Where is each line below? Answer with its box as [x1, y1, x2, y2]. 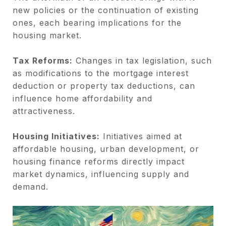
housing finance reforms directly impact [13, 156, 185, 166]
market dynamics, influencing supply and [13, 168, 189, 179]
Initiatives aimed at [100, 131, 182, 141]
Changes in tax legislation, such [73, 55, 212, 66]
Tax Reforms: [13, 55, 73, 66]
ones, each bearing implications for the [13, 17, 182, 28]
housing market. [13, 30, 82, 40]
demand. [13, 181, 48, 192]
